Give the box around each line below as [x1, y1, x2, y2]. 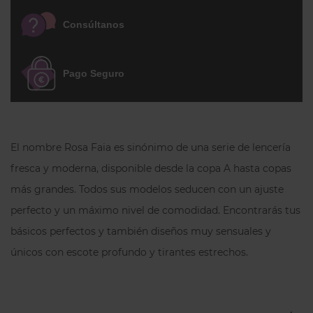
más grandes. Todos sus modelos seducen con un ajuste [10, 183, 284, 196]
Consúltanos [63, 18, 124, 30]
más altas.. [39, 13, 96, 26]
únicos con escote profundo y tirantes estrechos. [10, 246, 248, 259]
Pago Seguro [63, 68, 124, 79]
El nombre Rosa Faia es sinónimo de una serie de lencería [10, 141, 291, 154]
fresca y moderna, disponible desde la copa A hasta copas [10, 162, 291, 175]
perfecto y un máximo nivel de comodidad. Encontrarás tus [10, 204, 300, 217]
